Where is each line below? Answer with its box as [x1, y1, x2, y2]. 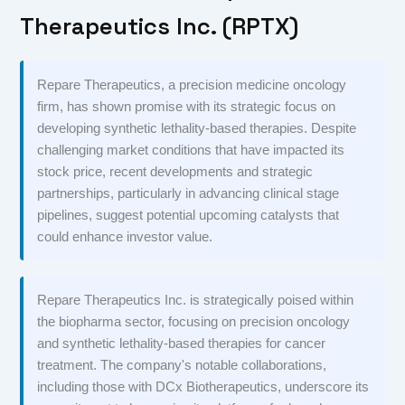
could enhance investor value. [37, 229, 213, 244]
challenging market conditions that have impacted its [37, 142, 345, 157]
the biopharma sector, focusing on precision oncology [37, 315, 351, 330]
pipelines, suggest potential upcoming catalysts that [37, 207, 340, 222]
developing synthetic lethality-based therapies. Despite [37, 120, 357, 136]
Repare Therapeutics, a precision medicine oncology [37, 77, 347, 92]
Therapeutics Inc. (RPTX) [20, 11, 299, 41]
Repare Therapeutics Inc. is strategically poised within [37, 293, 354, 308]
